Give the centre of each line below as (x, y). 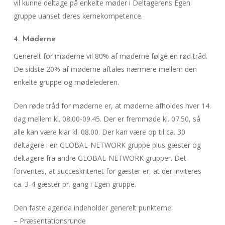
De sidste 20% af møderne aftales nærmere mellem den (105, 69)
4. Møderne (34, 39)
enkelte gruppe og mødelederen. (66, 82)
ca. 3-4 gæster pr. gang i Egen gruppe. (75, 184)
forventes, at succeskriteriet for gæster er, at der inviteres (107, 171)
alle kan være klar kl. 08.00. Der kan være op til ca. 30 (99, 132)
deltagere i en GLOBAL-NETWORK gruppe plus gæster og (107, 145)
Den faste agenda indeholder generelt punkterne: (93, 208)
